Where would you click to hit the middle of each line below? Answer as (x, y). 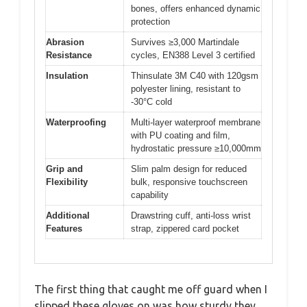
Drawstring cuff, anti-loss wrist (191, 216)
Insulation (67, 76)
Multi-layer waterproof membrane (196, 122)
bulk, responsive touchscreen (189, 182)
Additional (68, 216)
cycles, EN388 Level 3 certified (193, 55)
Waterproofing (76, 122)
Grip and (64, 169)
